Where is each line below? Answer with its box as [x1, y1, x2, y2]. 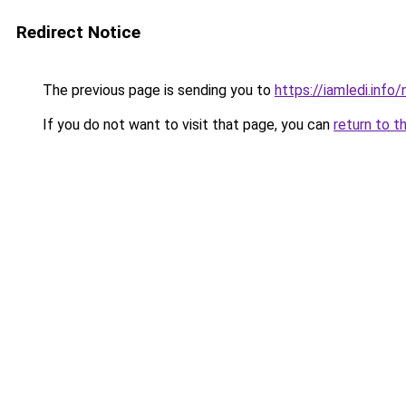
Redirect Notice [16, 22, 140, 43]
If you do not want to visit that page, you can [39, 116, 333, 133]
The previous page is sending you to [39, 82, 275, 99]
